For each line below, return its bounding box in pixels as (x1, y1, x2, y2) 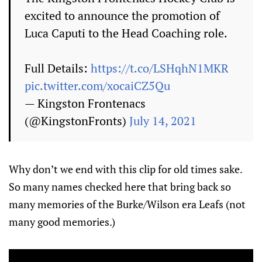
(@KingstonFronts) (25, 113, 129, 129)
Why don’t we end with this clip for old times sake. (9, 162, 242, 177)
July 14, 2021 (129, 113, 196, 129)
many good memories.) (9, 215, 115, 229)
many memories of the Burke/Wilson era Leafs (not (9, 197, 246, 212)
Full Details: (25, 60, 91, 77)
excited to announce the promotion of (25, 8, 220, 24)
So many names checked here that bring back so (9, 180, 231, 194)
